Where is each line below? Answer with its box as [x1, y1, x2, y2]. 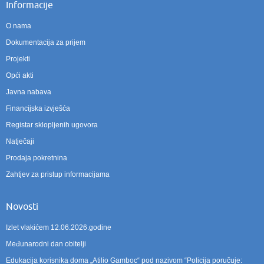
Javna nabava [6, 87, 51, 96]
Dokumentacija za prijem [6, 38, 85, 47]
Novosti [6, 200, 38, 213]
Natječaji [6, 137, 34, 146]
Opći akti [6, 71, 34, 80]
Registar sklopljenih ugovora [6, 120, 98, 129]
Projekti [6, 54, 30, 63]
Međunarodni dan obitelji [6, 239, 86, 248]
